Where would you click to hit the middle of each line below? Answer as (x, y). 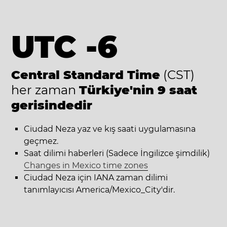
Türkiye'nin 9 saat (138, 90)
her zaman (44, 90)
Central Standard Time (86, 74)
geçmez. (41, 141)
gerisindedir (52, 105)
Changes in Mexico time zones (86, 165)
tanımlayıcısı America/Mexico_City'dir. (100, 190)
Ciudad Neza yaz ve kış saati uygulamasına (110, 129)
